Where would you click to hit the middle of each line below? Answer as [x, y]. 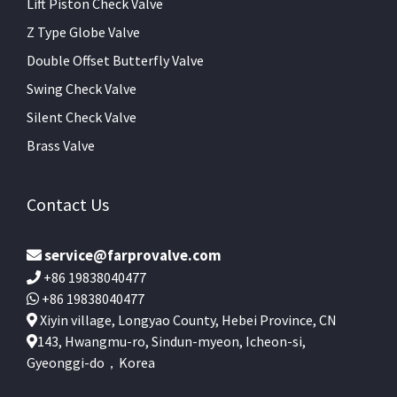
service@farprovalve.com [133, 255]
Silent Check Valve [82, 117]
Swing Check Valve [82, 88]
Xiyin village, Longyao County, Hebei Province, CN [187, 319]
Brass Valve [61, 145]
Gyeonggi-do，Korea [91, 362]
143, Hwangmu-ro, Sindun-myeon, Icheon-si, [171, 341]
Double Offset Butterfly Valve [115, 60]
